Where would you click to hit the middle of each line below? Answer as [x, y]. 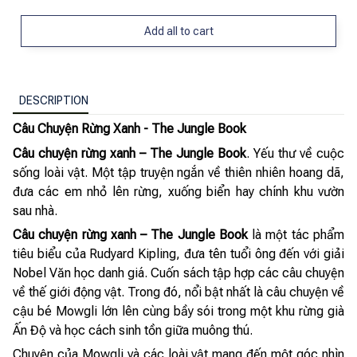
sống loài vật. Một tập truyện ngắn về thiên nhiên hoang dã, [178, 172]
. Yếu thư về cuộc [295, 153]
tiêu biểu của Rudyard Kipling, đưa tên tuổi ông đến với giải [178, 253]
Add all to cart [178, 31]
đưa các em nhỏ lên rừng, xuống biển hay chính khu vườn [178, 191]
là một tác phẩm [296, 234]
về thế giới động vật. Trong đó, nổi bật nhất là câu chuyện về [178, 292]
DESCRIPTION [54, 101]
